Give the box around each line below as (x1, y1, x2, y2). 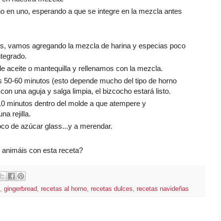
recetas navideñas (137, 185, 189, 192)
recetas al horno (41, 185, 87, 192)
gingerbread (4, 185, 37, 192)
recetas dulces (91, 185, 133, 192)
